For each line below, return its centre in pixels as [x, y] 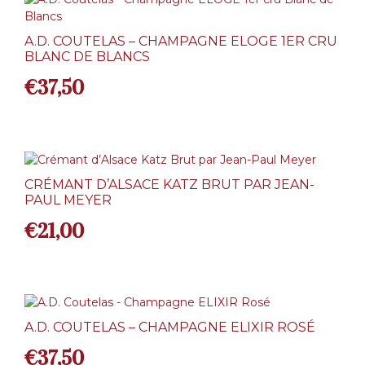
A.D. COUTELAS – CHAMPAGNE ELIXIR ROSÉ [170, 328]
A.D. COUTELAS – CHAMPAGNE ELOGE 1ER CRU [181, 42]
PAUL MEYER [68, 200]
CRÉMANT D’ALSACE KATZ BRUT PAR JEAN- [169, 184]
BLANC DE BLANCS [87, 57]
